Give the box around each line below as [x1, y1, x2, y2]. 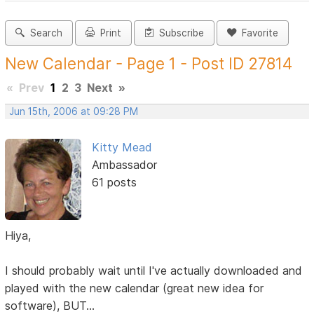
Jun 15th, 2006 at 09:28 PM [9, 106, 139, 118]
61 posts [91, 175, 137, 190]
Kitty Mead [91, 140, 152, 155]
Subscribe [153, 27, 205, 39]
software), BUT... [5, 298, 95, 313]
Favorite [236, 27, 279, 39]
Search [25, 27, 63, 39]
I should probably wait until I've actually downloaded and [5, 263, 303, 278]
